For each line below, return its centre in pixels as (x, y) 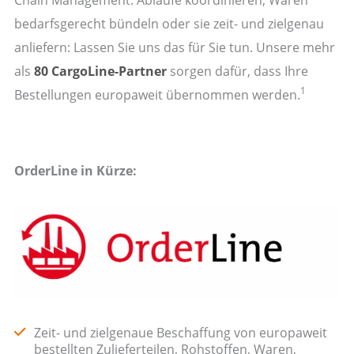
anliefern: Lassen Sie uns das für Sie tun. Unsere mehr (174, 47)
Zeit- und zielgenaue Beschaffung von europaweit (180, 332)
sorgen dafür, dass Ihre (239, 70)
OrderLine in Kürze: (75, 170)
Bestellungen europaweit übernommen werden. (157, 94)
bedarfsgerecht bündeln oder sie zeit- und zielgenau (169, 23)
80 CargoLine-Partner (102, 70)
